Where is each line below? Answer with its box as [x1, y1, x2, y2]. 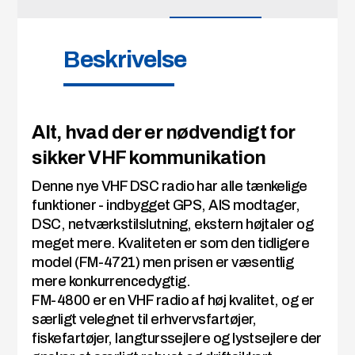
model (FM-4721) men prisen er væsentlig [32, 254, 294, 271]
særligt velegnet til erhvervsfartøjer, [32, 311, 257, 328]
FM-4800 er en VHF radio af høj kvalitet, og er [32, 292, 315, 309]
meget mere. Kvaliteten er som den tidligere [32, 235, 310, 252]
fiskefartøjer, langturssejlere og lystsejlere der [32, 330, 322, 347]
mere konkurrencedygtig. [32, 273, 190, 290]
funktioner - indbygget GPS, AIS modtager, [32, 197, 300, 214]
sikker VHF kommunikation [32, 147, 266, 169]
